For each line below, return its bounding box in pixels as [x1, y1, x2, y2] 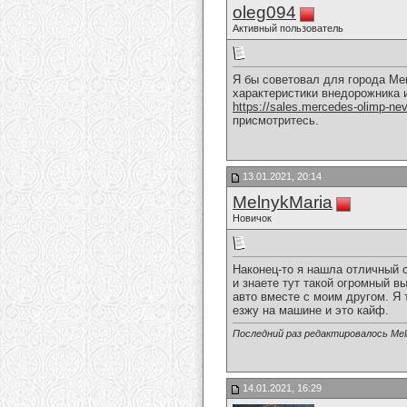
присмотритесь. [233, 114, 319, 128]
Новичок [233, 213, 272, 223]
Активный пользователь [233, 23, 343, 34]
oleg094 [233, 3, 296, 22]
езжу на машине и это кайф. [233, 303, 389, 318]
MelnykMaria [233, 193, 333, 212]
